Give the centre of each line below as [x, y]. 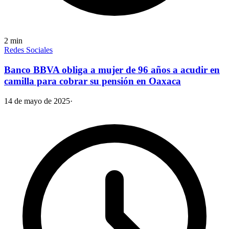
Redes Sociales [28, 50]
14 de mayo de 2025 [37, 101]
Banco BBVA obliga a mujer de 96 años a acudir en [112, 70]
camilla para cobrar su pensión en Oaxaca [93, 81]
